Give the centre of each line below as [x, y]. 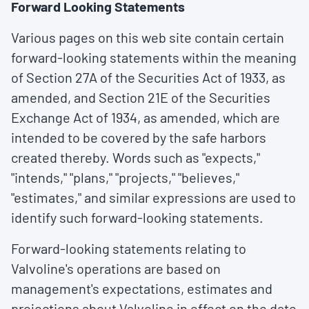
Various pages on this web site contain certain [148, 37]
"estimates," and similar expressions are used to [153, 197]
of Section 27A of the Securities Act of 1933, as [148, 77]
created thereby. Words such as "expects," [136, 157]
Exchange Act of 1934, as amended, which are [146, 117]
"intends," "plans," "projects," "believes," [125, 177]
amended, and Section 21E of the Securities [141, 97]
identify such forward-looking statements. [137, 217]
